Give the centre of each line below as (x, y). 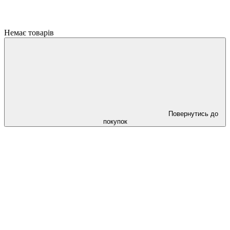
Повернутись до (193, 114)
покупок (115, 121)
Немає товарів (29, 33)
